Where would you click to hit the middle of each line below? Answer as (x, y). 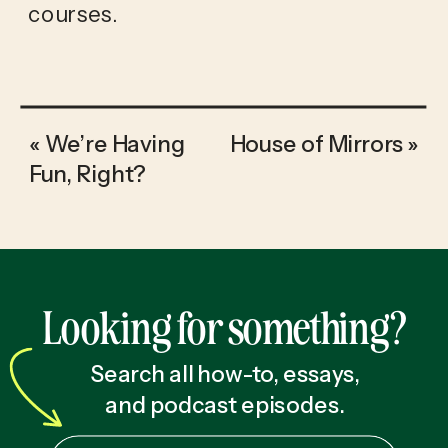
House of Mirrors (316, 142)
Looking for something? (224, 326)
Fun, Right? (87, 173)
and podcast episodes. (225, 404)
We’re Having (114, 142)
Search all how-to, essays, (224, 373)
